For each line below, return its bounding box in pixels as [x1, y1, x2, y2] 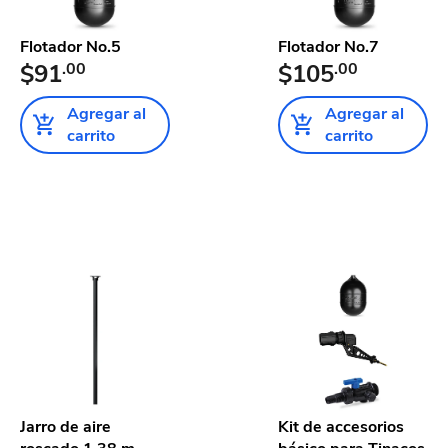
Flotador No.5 [20, 35, 121, 58]
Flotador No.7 [278, 35, 379, 58]
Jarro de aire [20, 415, 111, 438]
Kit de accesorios [278, 415, 404, 438]
